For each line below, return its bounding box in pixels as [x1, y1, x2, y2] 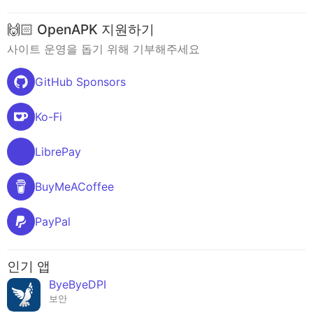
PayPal [35, 214, 71, 229]
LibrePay [35, 145, 81, 159]
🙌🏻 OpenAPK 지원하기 [7, 21, 154, 38]
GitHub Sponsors [35, 75, 126, 89]
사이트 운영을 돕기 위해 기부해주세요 [7, 42, 200, 57]
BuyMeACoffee [35, 180, 114, 194]
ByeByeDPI [49, 277, 106, 291]
